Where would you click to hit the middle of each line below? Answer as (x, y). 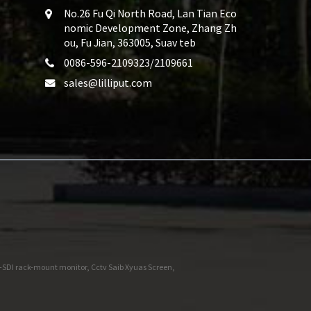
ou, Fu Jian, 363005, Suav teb (130, 42)
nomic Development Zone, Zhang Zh (150, 27)
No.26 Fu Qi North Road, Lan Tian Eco (150, 13)
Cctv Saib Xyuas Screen (131, 267)
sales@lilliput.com (108, 82)
